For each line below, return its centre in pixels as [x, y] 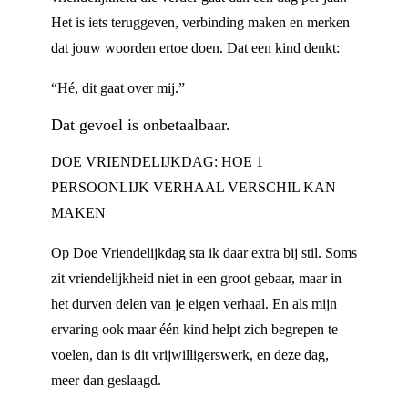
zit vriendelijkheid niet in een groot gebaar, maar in [196, 278]
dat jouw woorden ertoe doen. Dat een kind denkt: [195, 48]
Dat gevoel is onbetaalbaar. [141, 125]
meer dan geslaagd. [106, 380]
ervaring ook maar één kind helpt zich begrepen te [194, 329]
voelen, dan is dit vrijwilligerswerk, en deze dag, [190, 355]
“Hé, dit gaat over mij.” [118, 88]
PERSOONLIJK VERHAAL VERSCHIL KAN [194, 187]
